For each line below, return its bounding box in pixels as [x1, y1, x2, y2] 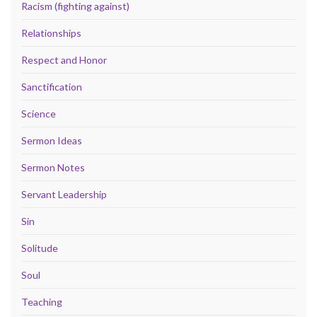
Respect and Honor [21, 53, 107, 66]
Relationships [21, 26, 81, 39]
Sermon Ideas [21, 134, 82, 146]
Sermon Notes [21, 161, 85, 173]
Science [21, 107, 56, 120]
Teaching [21, 295, 62, 308]
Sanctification [21, 80, 82, 93]
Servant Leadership [21, 188, 107, 200]
